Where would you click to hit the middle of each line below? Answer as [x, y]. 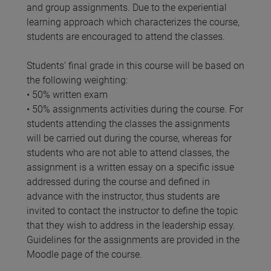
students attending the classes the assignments [128, 124]
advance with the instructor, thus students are [123, 197]
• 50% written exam [67, 95]
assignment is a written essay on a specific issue [130, 168]
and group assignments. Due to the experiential [127, 8]
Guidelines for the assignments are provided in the [133, 240]
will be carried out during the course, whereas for [129, 139]
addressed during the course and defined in [118, 182]
